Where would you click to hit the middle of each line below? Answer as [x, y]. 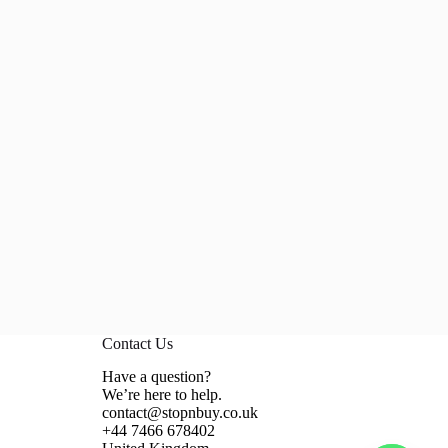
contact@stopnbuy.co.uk [179, 412]
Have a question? [156, 376]
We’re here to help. [161, 394]
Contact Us [137, 344]
